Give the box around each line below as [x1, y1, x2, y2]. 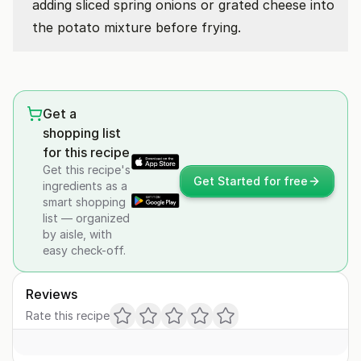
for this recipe [43, 144, 130, 160]
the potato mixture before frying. [32, 19, 241, 35]
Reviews [26, 286, 77, 302]
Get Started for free [193, 174, 308, 188]
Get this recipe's [43, 163, 131, 176]
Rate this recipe [26, 309, 110, 322]
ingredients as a [43, 179, 127, 193]
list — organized [43, 211, 130, 225]
